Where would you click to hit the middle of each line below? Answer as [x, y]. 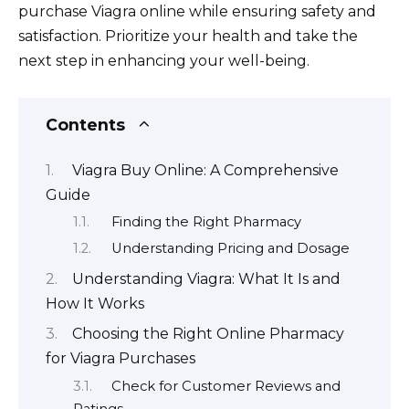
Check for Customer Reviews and [225, 386]
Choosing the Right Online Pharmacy [208, 334]
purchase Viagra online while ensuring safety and [197, 12]
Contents [85, 125]
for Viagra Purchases [121, 359]
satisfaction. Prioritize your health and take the [188, 37]
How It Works [95, 303]
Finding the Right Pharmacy [206, 222]
